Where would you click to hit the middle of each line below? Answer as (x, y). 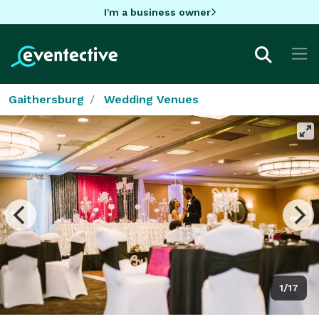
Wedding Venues (151, 99)
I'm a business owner (157, 12)
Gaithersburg (46, 99)
